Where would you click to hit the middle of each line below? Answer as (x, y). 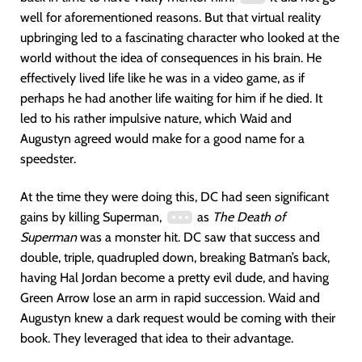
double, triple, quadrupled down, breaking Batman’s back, (175, 258)
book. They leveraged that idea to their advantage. (157, 339)
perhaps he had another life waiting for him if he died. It (171, 99)
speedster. (48, 159)
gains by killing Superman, (93, 217)
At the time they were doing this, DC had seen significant (175, 197)
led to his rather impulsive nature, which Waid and (156, 119)
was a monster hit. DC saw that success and (198, 238)
